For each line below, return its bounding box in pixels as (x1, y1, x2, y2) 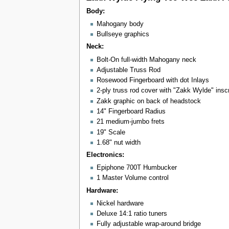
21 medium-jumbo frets (96, 118, 165, 126)
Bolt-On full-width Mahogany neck (96, 56, 196, 63)
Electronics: (86, 151, 124, 158)
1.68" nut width (96, 139, 141, 146)
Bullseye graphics (96, 31, 149, 38)
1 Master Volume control (96, 174, 169, 182)
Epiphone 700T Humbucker (96, 164, 177, 172)
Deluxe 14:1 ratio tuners (96, 210, 167, 218)
